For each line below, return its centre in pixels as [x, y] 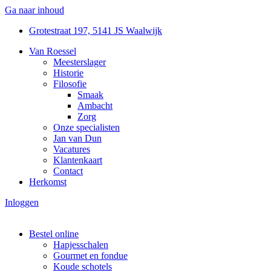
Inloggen [22, 202]
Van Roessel [53, 51]
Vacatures [72, 149]
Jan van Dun [77, 138]
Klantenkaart [78, 160]
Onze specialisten [87, 127]
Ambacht [95, 106]
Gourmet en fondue [90, 256]
